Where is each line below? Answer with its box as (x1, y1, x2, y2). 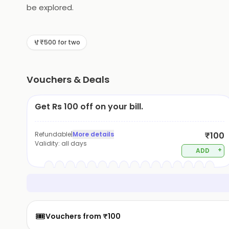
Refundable (35, 130, 71, 139)
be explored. (27, 2, 74, 13)
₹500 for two (39, 38, 80, 47)
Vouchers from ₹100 (45, 211, 121, 221)
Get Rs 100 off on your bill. (35, 101, 143, 112)
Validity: (35, 139, 61, 148)
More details (73, 130, 114, 139)
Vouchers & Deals (27, 73, 109, 86)
